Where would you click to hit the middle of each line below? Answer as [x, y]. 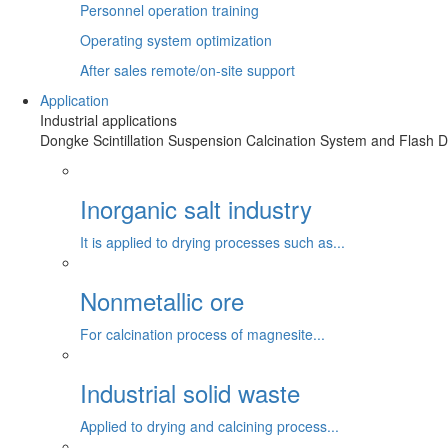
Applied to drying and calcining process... [209, 426]
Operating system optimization [176, 40]
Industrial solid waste [190, 393]
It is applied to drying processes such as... [212, 242]
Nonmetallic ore [162, 301]
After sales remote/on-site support [187, 70]
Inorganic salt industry [196, 209]
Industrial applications [108, 120]
